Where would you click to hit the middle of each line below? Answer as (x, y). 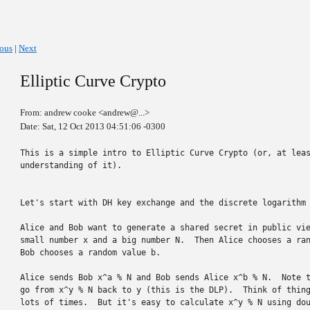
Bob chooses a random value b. (90, 253)
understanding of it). (71, 165)
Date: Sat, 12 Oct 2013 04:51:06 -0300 (93, 126)
